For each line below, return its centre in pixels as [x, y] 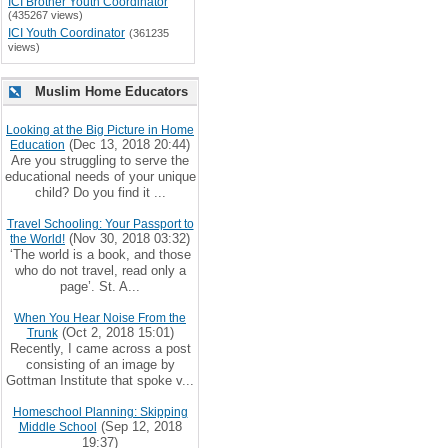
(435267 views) [45, 15]
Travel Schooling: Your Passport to [100, 224]
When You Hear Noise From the [100, 318]
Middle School [57, 427]
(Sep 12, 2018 [139, 426]
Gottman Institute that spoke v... [100, 380]
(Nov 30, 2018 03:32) [127, 238]
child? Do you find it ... [100, 192]
